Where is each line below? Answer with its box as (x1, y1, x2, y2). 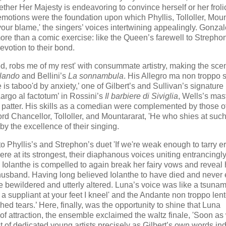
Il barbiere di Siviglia (105, 91, 178, 100)
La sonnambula (68, 71, 124, 80)
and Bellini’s (20, 71, 68, 80)
